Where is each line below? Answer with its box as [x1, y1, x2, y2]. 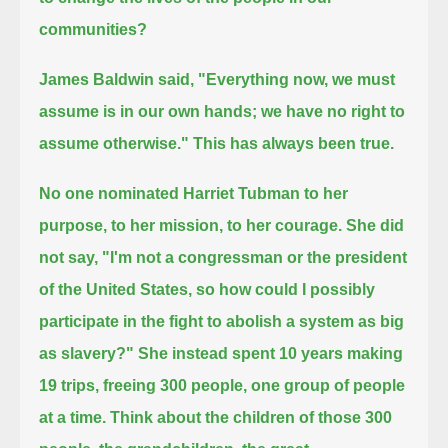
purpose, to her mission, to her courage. [39, 216, 343, 234]
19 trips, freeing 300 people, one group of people [39, 376, 406, 394]
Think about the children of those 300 [110, 408, 393, 426]
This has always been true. [193, 134, 395, 152]
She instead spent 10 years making [138, 344, 404, 362]
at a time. [39, 408, 107, 426]
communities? [39, 20, 148, 38]
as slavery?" [39, 344, 135, 362]
